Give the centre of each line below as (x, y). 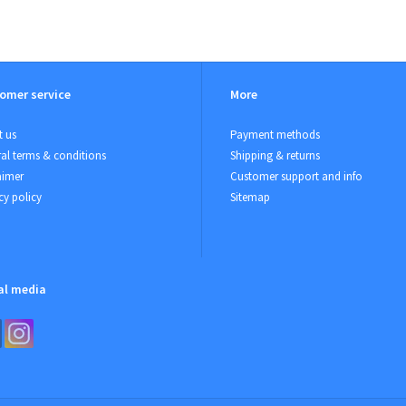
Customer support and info (296, 177)
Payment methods (275, 135)
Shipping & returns (275, 156)
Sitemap (250, 198)
